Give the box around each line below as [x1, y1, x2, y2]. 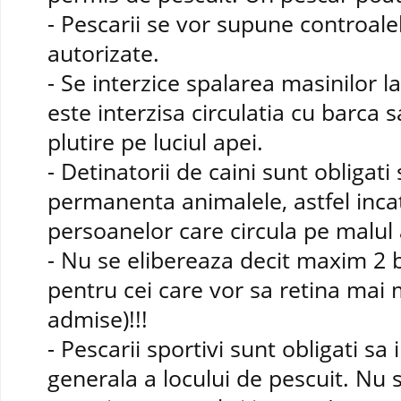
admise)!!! [47, 303, 148, 334]
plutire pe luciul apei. [47, 126, 263, 157]
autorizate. [47, 38, 159, 68]
